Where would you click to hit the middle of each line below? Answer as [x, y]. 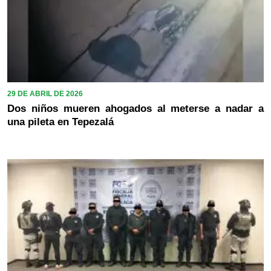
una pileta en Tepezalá [60, 122]
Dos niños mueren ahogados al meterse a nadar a [135, 109]
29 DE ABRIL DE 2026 [45, 94]
